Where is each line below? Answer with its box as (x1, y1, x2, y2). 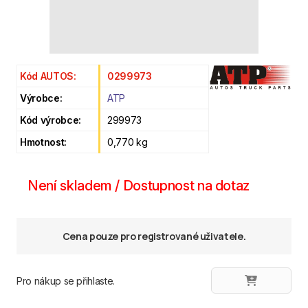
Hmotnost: (20, 136, 67, 148)
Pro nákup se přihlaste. (16, 274, 115, 287)
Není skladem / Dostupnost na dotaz (27, 177, 250, 194)
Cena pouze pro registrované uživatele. (62, 230, 246, 243)
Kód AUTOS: (20, 70, 76, 82)
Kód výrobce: (20, 114, 81, 126)
